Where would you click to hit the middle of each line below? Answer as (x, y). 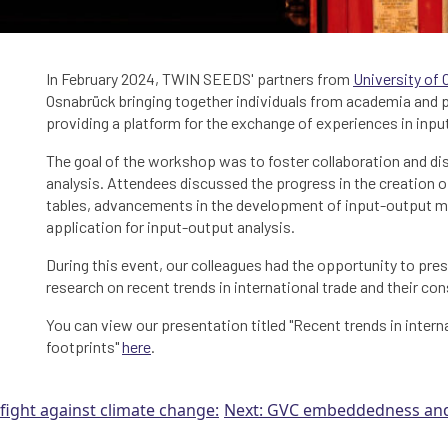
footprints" (84, 347)
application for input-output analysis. (170, 227)
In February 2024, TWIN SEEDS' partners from (199, 79)
